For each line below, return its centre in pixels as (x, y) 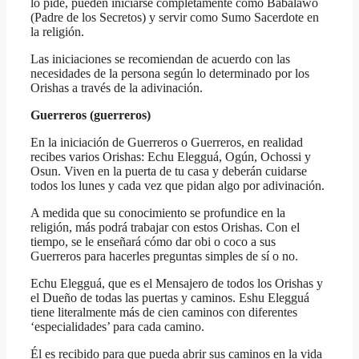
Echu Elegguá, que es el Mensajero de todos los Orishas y (177, 283)
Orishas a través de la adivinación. (117, 87)
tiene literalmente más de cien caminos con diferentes (164, 312)
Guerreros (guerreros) (91, 115)
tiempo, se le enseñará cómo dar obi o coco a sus (153, 241)
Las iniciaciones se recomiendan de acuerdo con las (160, 58)
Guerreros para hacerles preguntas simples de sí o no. (164, 256)
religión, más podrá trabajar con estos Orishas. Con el (165, 227)
